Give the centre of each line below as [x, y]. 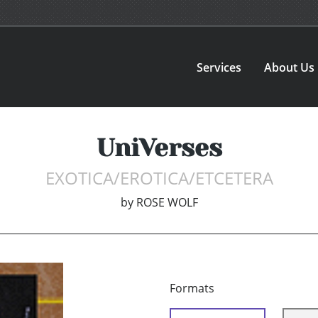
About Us [290, 67]
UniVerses [159, 148]
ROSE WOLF [167, 203]
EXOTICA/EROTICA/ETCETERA [159, 178]
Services [219, 67]
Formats [192, 289]
